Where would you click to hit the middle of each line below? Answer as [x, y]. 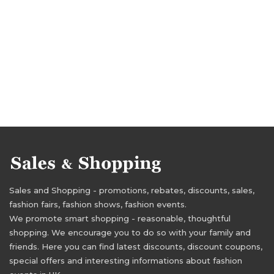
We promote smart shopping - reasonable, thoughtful [120, 218]
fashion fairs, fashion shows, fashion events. [98, 204]
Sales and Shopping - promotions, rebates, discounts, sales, [132, 190]
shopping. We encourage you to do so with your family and [130, 232]
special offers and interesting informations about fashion [126, 260]
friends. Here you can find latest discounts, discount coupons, [136, 246]
